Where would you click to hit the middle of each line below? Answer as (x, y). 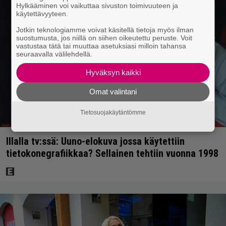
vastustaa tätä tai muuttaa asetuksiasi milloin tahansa (101, 46)
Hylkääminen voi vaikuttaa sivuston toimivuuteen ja (97, 5)
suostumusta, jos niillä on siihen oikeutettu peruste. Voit (104, 38)
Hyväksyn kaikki (113, 72)
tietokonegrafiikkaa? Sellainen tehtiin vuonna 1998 (112, 154)
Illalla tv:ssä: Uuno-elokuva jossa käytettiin (95, 142)
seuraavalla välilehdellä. (54, 54)
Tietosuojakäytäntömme (113, 112)
